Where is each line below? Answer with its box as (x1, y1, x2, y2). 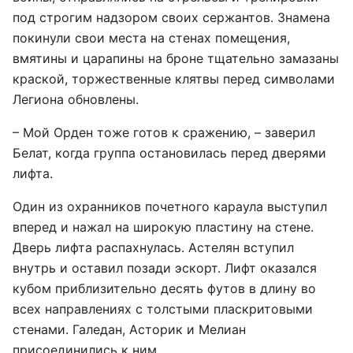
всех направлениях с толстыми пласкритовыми (13, 301, 313, 317)
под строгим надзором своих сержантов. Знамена (13, 9, 330, 25)
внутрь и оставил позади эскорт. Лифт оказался (13, 260, 317, 276)
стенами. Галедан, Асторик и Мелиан (13, 321, 246, 337)
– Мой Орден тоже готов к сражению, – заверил (13, 124, 315, 140)
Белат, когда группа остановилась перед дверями (13, 145, 326, 161)
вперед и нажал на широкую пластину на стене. (13, 219, 314, 235)
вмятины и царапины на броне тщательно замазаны (13, 50, 339, 66)
